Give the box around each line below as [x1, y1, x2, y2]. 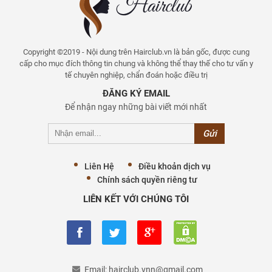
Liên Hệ [84, 161, 114, 171]
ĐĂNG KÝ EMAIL [102, 87, 170, 99]
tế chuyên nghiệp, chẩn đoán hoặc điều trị [64, 70, 208, 80]
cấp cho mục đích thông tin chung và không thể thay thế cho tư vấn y [19, 58, 253, 68]
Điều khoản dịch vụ [138, 161, 211, 171]
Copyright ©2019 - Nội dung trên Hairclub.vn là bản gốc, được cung [22, 47, 250, 56]
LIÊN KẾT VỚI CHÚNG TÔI [83, 193, 189, 205]
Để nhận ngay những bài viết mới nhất [65, 101, 207, 112]
